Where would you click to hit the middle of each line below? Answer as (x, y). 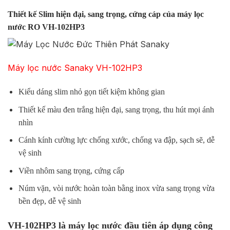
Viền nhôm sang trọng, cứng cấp (71, 170)
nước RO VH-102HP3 (46, 27)
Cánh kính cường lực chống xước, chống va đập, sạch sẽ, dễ (116, 140)
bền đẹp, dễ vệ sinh (50, 201)
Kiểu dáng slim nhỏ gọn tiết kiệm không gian (91, 91)
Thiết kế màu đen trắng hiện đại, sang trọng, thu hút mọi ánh (116, 109)
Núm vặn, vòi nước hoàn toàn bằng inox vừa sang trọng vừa (116, 188)
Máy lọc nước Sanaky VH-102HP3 (75, 68)
